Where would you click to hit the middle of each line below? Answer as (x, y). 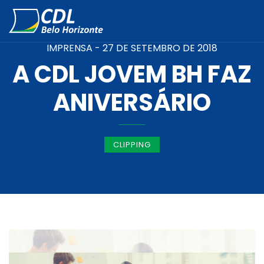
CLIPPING (132, 145)
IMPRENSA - (75, 48)
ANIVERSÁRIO (132, 103)
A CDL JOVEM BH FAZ (132, 74)
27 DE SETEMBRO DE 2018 (160, 48)
